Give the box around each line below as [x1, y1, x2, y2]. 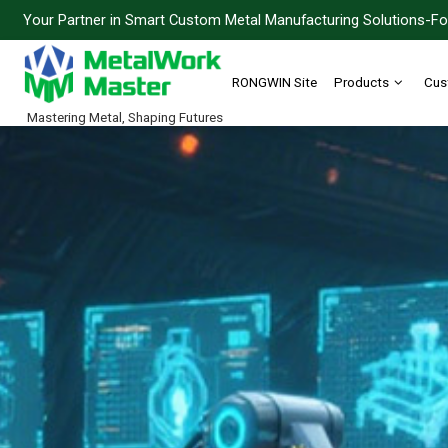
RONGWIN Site [231, 74, 317, 90]
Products [333, 74, 389, 90]
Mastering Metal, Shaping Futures [27, 109, 224, 125]
